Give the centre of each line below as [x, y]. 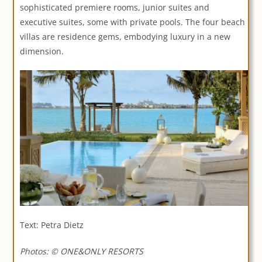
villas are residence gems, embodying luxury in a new [125, 37]
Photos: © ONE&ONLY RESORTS [82, 251]
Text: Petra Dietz [52, 225]
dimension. [42, 51]
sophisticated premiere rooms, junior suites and [115, 8]
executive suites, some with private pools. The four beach [133, 22]
